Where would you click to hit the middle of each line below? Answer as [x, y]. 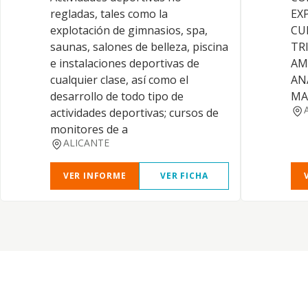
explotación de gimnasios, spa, [129, 30]
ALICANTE [86, 143]
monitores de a [89, 129]
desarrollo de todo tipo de [117, 96]
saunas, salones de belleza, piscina [139, 47]
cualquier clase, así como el [119, 80]
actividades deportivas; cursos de [134, 113]
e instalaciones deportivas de [125, 63]
